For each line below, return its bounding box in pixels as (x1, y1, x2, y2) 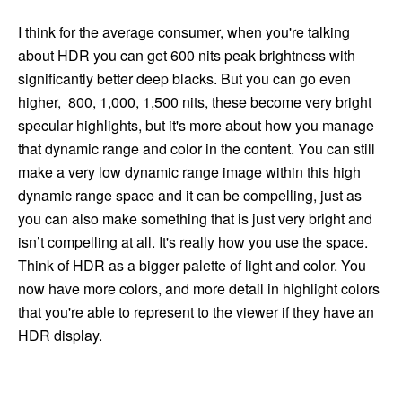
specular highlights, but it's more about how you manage (18, 115, 374, 136)
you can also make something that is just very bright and (18, 208, 372, 230)
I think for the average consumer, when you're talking (18, 22, 350, 43)
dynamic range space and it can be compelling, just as (18, 185, 362, 206)
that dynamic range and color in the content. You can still (18, 138, 375, 160)
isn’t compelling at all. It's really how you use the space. (18, 232, 368, 253)
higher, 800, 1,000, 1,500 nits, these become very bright (18, 92, 371, 113)
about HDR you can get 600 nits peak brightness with (18, 45, 355, 66)
